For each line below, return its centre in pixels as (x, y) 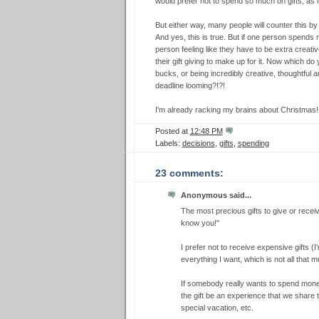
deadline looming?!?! (190, 86)
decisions (198, 143)
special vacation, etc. (217, 308)
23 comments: (189, 173)
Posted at (172, 131)
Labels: (168, 143)
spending (253, 143)
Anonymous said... (216, 195)
